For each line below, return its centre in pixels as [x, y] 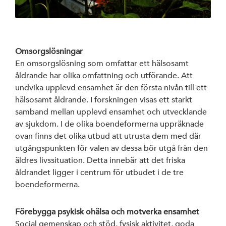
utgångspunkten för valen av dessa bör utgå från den [111, 148]
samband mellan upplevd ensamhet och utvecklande [111, 112]
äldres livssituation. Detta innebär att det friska [100, 160]
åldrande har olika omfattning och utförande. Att [104, 75]
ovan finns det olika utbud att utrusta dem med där [108, 136]
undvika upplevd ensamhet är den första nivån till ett [111, 88]
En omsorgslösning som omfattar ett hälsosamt [102, 63]
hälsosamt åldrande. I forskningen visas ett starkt [104, 100]
